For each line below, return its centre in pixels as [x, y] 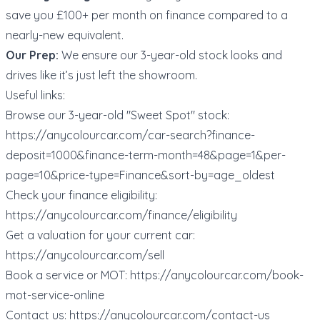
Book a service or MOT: [68, 275]
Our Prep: [32, 55]
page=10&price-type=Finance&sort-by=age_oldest [140, 175]
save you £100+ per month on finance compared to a [147, 15]
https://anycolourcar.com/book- [217, 275]
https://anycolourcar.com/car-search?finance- [130, 135]
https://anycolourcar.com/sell [85, 255]
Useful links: [35, 95]
